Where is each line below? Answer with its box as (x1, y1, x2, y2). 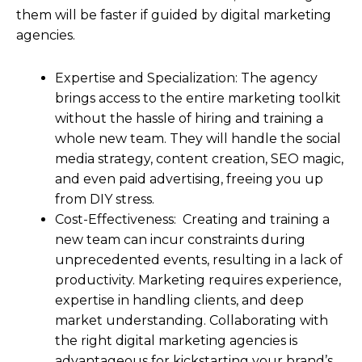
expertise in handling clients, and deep (55, 292, 304, 308)
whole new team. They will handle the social (55, 130, 341, 146)
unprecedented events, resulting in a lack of (55, 251, 343, 267)
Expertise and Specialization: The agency (55, 69, 318, 86)
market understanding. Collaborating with (55, 312, 328, 328)
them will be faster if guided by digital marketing (16, 6, 331, 23)
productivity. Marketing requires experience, (55, 271, 341, 288)
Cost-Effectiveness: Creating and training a (55, 211, 330, 227)
